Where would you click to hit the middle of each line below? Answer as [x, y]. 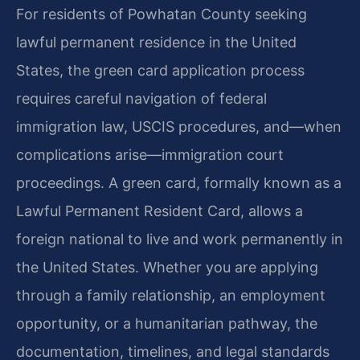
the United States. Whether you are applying [167, 267]
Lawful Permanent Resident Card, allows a [160, 211]
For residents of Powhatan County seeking [162, 14]
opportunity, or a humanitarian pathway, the [167, 323]
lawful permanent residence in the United [156, 42]
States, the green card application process [160, 70]
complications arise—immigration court [150, 154]
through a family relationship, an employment [171, 295]
